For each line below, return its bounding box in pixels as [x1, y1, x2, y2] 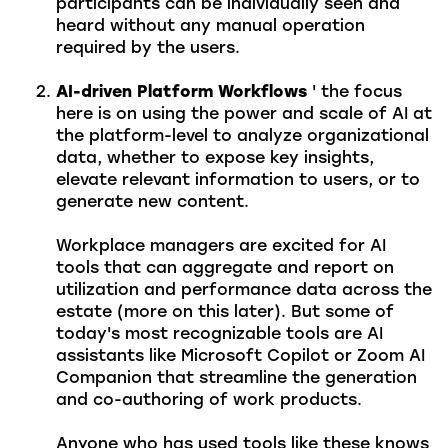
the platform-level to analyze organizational [56, 129, 429, 146]
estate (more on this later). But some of [56, 305, 394, 322]
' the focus [307, 85, 402, 102]
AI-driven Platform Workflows [56, 85, 307, 102]
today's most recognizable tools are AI [56, 327, 383, 344]
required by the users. [56, 41, 245, 58]
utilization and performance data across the [56, 283, 432, 300]
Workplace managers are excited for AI [56, 239, 386, 256]
